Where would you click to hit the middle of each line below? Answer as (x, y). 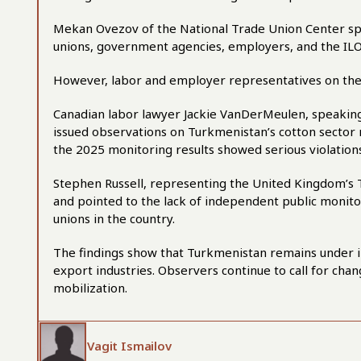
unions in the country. (114, 218)
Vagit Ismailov (129, 346)
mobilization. (90, 288)
